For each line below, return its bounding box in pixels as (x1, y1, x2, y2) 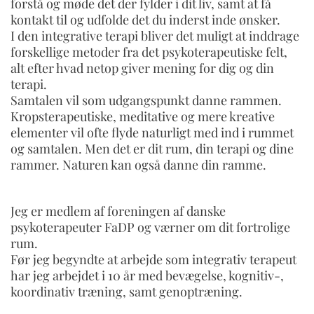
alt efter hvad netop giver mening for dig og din (11, 59, 274, 76)
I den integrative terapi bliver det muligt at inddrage (11, 27, 299, 44)
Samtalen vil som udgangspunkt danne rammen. (11, 91, 282, 109)
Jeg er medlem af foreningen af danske (11, 202, 226, 219)
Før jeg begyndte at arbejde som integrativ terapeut (11, 250, 296, 268)
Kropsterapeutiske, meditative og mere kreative (11, 107, 275, 125)
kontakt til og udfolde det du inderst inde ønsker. (11, 11, 280, 28)
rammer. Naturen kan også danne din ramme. (11, 156, 266, 173)
